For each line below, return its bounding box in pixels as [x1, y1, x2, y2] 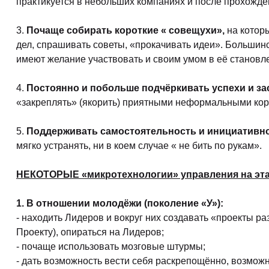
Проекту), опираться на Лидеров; [16, 227, 164, 237]
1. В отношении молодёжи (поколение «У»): [16, 198, 223, 208]
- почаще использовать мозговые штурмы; [16, 241, 205, 252]
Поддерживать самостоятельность [26, 126, 196, 136]
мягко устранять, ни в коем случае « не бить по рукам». [16, 141, 262, 151]
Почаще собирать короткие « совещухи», [26, 25, 227, 35]
